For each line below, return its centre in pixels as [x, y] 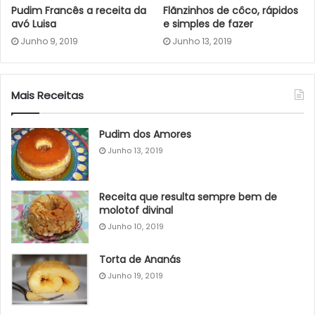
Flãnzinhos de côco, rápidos [231, 10]
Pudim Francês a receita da [79, 10]
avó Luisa [34, 24]
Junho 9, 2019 [49, 41]
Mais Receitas [47, 95]
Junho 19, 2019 [135, 275]
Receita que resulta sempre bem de [188, 197]
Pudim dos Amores [145, 134]
